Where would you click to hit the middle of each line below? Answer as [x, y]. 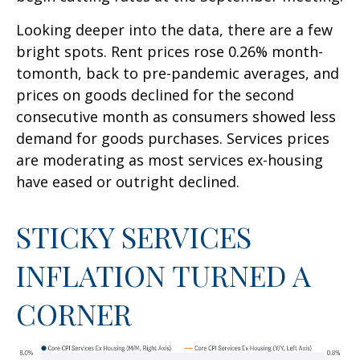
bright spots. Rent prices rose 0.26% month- [170, 51]
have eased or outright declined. [128, 182]
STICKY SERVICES [134, 236]
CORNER [74, 313]
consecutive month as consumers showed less [176, 117]
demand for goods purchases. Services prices [173, 138]
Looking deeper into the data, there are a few [174, 30]
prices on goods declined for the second [155, 95]
